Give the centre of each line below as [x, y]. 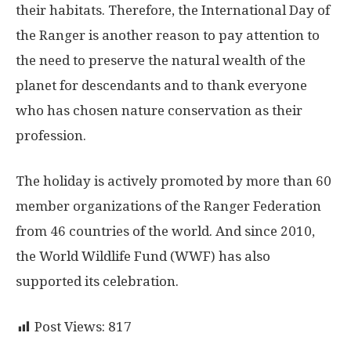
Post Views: [70, 327]
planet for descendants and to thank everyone [161, 86]
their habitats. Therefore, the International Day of [173, 11]
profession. [51, 136]
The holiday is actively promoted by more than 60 [174, 181]
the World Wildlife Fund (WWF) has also [143, 257]
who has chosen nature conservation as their [159, 111]
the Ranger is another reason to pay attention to [168, 36]
